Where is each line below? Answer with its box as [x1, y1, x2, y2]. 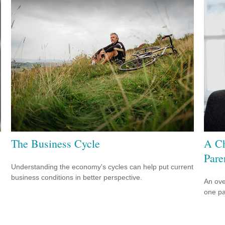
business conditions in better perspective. [11, 173, 143, 181]
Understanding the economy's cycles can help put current [11, 162, 194, 171]
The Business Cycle [11, 136, 100, 151]
